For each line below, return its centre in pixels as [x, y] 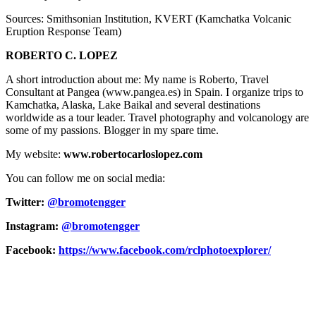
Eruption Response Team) [63, 31]
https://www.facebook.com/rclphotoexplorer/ [165, 250]
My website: [33, 154]
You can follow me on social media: [85, 178]
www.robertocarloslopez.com [132, 154]
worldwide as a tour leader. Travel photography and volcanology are [157, 117]
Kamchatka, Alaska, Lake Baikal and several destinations [133, 104]
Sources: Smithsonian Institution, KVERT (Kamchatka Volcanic [148, 18]
